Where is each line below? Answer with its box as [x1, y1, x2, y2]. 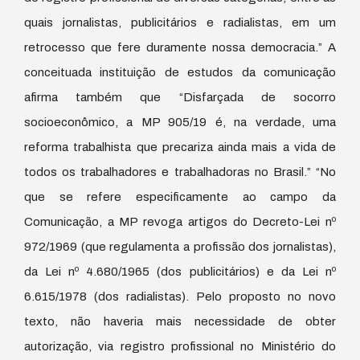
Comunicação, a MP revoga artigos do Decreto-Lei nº [24, 215, 336, 228]
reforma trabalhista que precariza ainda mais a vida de [24, 140, 336, 153]
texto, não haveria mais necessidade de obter [24, 314, 336, 328]
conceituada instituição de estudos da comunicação [24, 65, 336, 79]
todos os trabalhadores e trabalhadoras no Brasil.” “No [24, 165, 336, 178]
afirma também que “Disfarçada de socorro [24, 90, 336, 104]
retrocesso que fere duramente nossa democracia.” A [24, 40, 336, 54]
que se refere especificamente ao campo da [24, 190, 336, 203]
